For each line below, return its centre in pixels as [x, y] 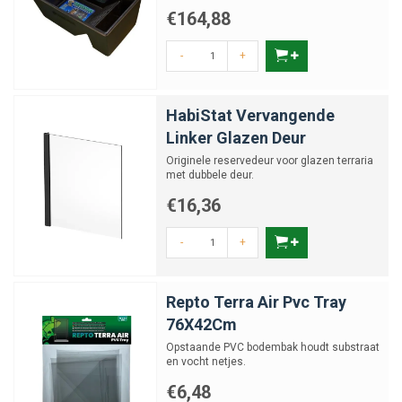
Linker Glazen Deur [236, 138]
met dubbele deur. [210, 175]
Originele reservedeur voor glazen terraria [270, 161]
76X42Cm [201, 324]
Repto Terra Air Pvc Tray [256, 302]
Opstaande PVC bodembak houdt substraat [273, 347]
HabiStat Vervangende [250, 115]
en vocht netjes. [206, 362]
